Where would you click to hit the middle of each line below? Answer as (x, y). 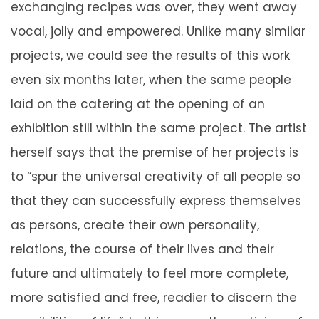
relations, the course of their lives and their (142, 250)
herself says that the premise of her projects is (155, 153)
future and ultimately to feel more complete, (150, 274)
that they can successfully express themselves (156, 201)
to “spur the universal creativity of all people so (156, 177)
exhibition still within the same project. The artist (159, 129)
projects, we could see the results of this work (150, 56)
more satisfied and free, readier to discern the (154, 298)
